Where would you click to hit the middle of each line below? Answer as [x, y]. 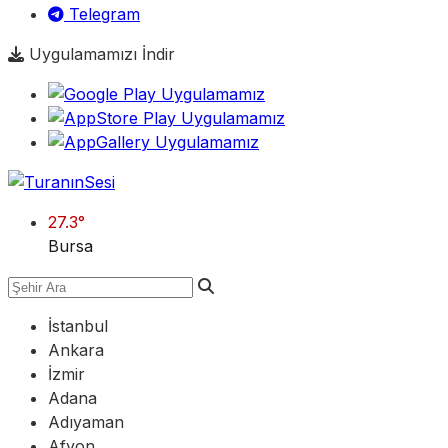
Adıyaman [86, 422]
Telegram [102, 14]
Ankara [76, 350]
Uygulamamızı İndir [99, 54]
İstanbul [78, 326]
